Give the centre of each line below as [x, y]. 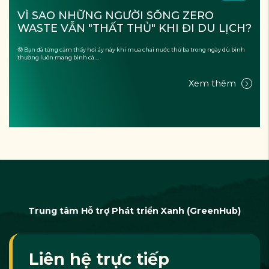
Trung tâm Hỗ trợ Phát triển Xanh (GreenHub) [134, 210]
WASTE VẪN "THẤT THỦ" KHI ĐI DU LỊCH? [134, 28]
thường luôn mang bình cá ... [58, 58]
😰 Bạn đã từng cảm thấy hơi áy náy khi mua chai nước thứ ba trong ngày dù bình [131, 50]
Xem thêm [213, 84]
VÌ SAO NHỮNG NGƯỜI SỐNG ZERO [115, 15]
